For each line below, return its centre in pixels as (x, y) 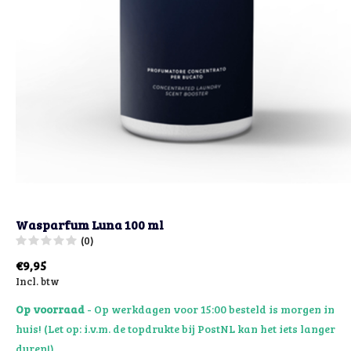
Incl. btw (38, 281)
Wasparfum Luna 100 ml (90, 224)
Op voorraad (51, 309)
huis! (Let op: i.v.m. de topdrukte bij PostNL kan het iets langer (175, 328)
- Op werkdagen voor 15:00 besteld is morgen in (211, 309)
